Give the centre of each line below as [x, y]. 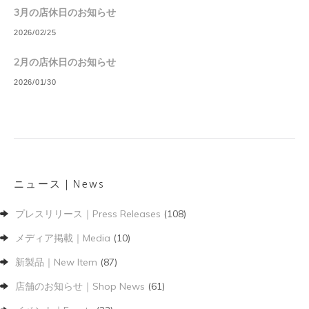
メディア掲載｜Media [63, 238]
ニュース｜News [60, 185]
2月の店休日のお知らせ [65, 62]
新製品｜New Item [56, 262]
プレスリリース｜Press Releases [88, 213]
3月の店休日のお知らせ [65, 13]
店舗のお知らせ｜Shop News [80, 286]
